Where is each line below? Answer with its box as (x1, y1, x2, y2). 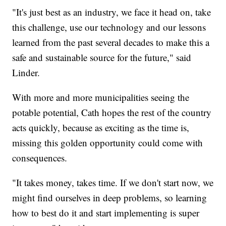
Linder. (12, 66, 40, 79)
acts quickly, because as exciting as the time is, (12, 121, 190, 134)
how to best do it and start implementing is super (12, 206, 200, 219)
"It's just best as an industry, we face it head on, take (12, 5, 211, 18)
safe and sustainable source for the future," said (12, 50, 192, 64)
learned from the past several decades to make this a (12, 35, 210, 48)
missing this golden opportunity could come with (12, 136, 203, 149)
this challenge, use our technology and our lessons (12, 20, 206, 33)
